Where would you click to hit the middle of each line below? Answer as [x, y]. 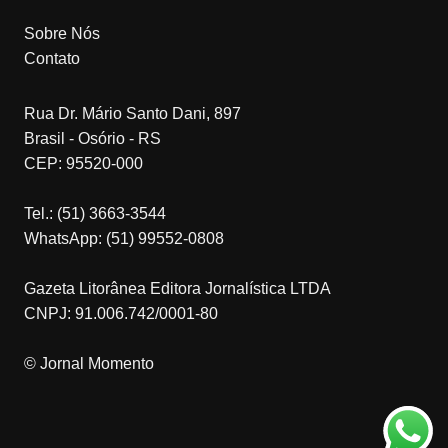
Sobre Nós [61, 33]
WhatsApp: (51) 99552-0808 [123, 238]
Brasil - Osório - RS [92, 138]
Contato [51, 58]
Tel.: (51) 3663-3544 [94, 213]
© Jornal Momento [88, 363]
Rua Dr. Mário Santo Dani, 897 [132, 113]
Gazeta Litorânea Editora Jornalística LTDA [177, 288]
